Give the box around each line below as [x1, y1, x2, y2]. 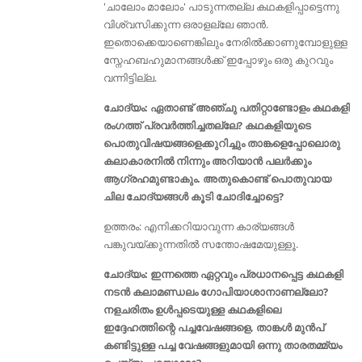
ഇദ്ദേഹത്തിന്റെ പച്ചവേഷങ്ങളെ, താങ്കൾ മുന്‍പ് [103, 320, 324, 335]
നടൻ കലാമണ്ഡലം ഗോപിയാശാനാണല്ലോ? [103, 284, 328, 300]
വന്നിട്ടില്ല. [103, 70, 157, 86]
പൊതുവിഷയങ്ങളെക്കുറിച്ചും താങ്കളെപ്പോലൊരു [103, 136, 340, 151]
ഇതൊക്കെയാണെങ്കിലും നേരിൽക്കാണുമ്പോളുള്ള [103, 35, 347, 50]
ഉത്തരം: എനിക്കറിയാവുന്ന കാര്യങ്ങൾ [103, 219, 294, 234]
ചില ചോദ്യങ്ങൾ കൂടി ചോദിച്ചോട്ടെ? [103, 189, 284, 204]
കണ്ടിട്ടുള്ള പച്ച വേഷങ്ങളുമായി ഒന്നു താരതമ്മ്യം [103, 338, 342, 353]
